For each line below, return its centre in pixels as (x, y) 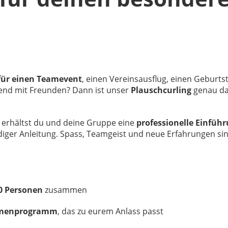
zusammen (65, 190)
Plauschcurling (161, 90)
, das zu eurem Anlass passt (110, 211)
